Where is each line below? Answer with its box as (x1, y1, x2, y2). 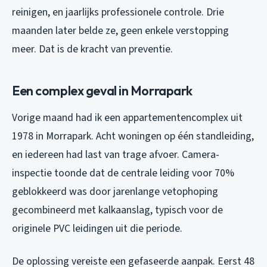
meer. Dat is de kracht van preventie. (12, 41, 173, 57)
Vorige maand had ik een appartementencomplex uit (12, 110, 243, 125)
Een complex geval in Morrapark (12, 82, 193, 99)
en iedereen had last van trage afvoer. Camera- (12, 147, 219, 162)
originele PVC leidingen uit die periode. (12, 221, 182, 236)
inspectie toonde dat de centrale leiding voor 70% (12, 165, 234, 181)
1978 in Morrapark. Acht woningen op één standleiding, (12, 128, 254, 144)
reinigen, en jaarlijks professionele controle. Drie (12, 4, 224, 20)
